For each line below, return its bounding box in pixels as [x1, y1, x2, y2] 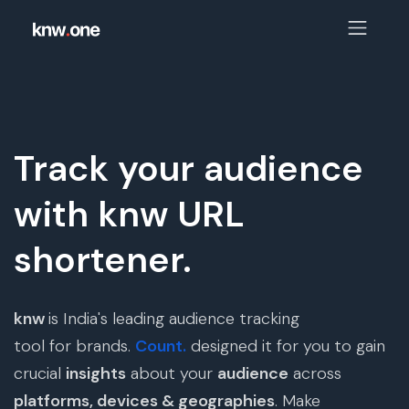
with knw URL [14, 191, 245, 237]
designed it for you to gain [186, 335, 385, 357]
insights [66, 362, 126, 384]
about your [126, 362, 217, 384]
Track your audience [14, 145, 363, 192]
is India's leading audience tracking [48, 308, 299, 330]
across [288, 362, 341, 384]
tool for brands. [14, 335, 135, 357]
